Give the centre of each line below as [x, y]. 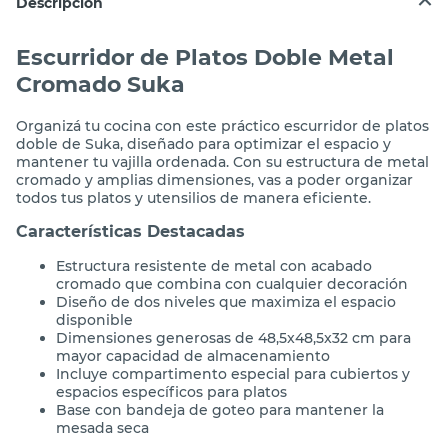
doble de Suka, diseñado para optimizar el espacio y [203, 143]
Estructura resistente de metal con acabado [214, 265]
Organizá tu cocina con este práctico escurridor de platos [222, 125]
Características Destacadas [130, 231]
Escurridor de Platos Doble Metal [205, 58]
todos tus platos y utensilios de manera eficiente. [193, 197]
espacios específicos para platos [171, 391]
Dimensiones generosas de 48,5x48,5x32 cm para [233, 337]
